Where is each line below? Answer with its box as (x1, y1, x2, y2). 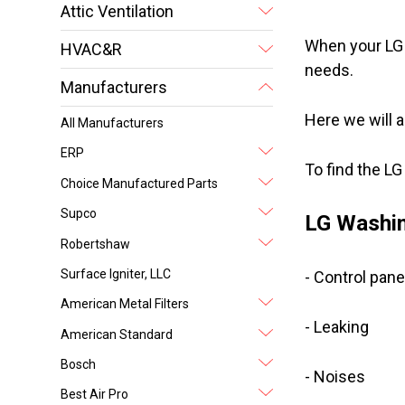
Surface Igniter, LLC (61, 266, 172, 281)
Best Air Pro (61, 387, 129, 402)
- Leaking (304, 317, 369, 337)
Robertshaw (61, 236, 131, 251)
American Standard (61, 326, 174, 342)
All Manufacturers (61, 115, 165, 130)
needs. (304, 61, 357, 80)
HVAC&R (61, 39, 123, 59)
